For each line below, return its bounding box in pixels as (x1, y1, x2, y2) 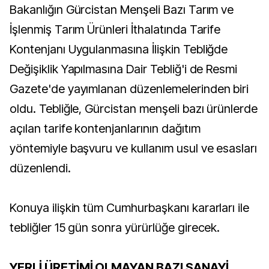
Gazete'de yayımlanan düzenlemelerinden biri (10, 82, 249, 96)
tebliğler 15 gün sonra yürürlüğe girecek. (10, 220, 220, 235)
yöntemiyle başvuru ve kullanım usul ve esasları (10, 141, 258, 156)
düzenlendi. (10, 161, 71, 175)
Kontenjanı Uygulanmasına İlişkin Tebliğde (10, 42, 228, 56)
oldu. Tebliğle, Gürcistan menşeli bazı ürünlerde (10, 101, 258, 116)
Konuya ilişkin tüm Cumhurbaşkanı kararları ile (10, 201, 250, 215)
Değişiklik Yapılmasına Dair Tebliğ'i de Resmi (10, 62, 238, 76)
